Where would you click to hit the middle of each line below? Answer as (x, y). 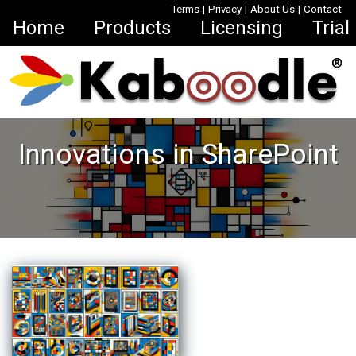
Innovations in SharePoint (178, 154)
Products (132, 28)
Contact (323, 9)
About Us (273, 9)
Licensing (242, 28)
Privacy (225, 9)
